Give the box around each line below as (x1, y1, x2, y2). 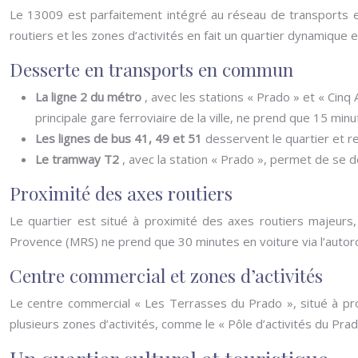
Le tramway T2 (35, 151, 122, 167)
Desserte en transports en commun (10, 57, 293, 82)
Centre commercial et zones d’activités (10, 263, 323, 288)
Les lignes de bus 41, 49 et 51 (35, 130, 205, 146)
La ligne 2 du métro (35, 89, 145, 105)
